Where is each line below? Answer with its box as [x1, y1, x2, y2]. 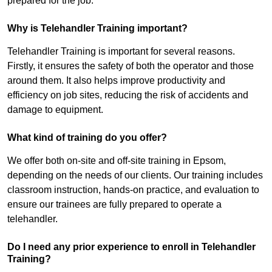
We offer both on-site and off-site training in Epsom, [7, 155, 226, 166]
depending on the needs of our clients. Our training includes [7, 170, 263, 181]
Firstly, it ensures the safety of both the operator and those [7, 61, 254, 72]
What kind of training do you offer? [7, 132, 167, 143]
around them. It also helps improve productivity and [7, 75, 225, 86]
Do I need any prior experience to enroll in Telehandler [7, 242, 256, 253]
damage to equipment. [7, 104, 103, 115]
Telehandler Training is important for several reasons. [7, 46, 235, 57]
